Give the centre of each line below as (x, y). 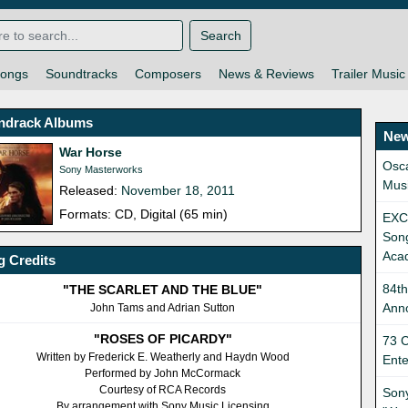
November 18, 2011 (178, 191)
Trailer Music (368, 74)
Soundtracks (81, 74)
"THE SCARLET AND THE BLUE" (163, 290)
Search (220, 35)
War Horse (91, 153)
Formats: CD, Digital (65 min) (144, 214)
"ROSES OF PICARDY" (163, 339)
